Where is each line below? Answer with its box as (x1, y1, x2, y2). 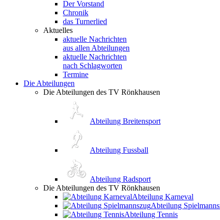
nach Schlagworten (63, 61, 122, 70)
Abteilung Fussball (90, 146, 148, 154)
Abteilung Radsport (90, 175, 151, 183)
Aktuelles (43, 26, 73, 34)
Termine (63, 70, 88, 79)
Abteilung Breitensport (90, 117, 161, 125)
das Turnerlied (63, 17, 107, 26)
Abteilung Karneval (132, 192, 193, 201)
